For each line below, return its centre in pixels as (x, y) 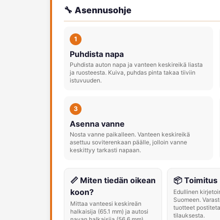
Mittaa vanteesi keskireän (106, 204)
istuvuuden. (86, 80)
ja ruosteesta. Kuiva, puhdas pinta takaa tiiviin (133, 72)
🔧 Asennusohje (98, 10)
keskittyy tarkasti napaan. (105, 150)
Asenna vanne (97, 124)
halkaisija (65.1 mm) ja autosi (109, 211)
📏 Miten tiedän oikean (113, 180)
